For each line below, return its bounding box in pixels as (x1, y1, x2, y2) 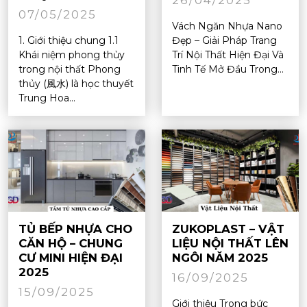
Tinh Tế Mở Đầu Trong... (172, 62, 284, 75)
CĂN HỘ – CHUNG (19, 236, 123, 250)
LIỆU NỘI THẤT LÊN (172, 236, 288, 250)
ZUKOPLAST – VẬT (172, 221, 284, 236)
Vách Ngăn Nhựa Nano (172, 19, 282, 32)
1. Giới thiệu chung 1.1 (19, 34, 119, 47)
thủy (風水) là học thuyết (19, 77, 134, 90)
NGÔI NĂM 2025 (172, 250, 268, 265)
